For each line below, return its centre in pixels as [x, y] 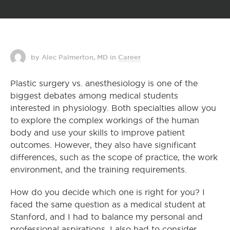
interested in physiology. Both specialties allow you [113, 108]
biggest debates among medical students [94, 96]
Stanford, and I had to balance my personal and [107, 217]
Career [129, 57]
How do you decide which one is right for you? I [108, 192]
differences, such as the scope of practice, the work [114, 157]
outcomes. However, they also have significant [103, 145]
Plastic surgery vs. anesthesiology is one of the [104, 83]
